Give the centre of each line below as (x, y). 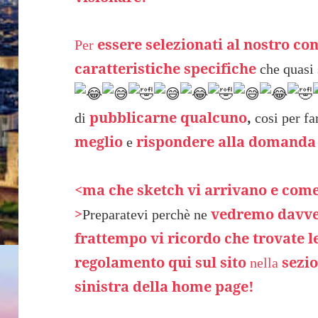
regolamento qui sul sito (161, 262)
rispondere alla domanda (226, 142)
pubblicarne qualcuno (169, 118)
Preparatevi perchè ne (147, 214)
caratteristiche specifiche (166, 69)
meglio (99, 142)
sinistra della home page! (165, 286)
